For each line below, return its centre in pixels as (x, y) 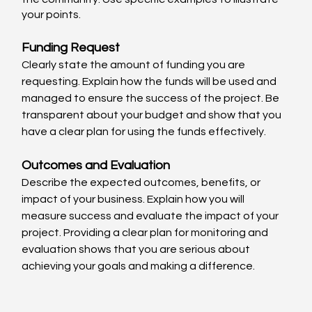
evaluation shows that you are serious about (137, 250)
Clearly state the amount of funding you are (135, 65)
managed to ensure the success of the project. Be (152, 99)
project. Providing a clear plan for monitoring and (146, 233)
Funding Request (71, 48)
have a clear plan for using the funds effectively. (144, 132)
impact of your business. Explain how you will (134, 200)
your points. (52, 15)
